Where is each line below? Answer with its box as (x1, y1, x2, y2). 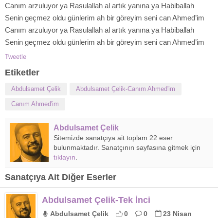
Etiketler (5, 68, 39, 77)
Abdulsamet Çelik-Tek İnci (42, 195, 150, 205)
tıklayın (54, 153, 75, 161)
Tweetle (5, 53, 26, 60)
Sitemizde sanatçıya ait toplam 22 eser (54, 134, 173, 142)
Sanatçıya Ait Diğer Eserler (5, 172, 116, 182)
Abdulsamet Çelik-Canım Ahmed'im (76, 85, 175, 92)
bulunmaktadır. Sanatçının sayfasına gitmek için (54, 144, 200, 151)
